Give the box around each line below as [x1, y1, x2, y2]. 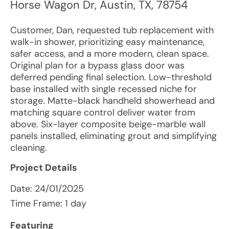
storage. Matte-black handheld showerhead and [10, 95, 215, 107]
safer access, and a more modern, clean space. [10, 48, 209, 60]
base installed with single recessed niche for [10, 83, 197, 95]
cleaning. [10, 142, 47, 154]
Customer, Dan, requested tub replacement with [10, 24, 214, 36]
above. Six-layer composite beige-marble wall [10, 118, 205, 130]
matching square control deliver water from [10, 106, 195, 119]
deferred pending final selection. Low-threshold [10, 71, 212, 83]
